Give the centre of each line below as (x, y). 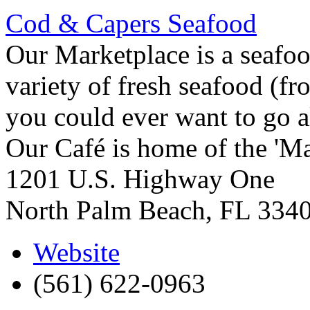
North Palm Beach (106, 210)
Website (76, 252)
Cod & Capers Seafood (131, 23)
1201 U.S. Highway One (140, 179)
